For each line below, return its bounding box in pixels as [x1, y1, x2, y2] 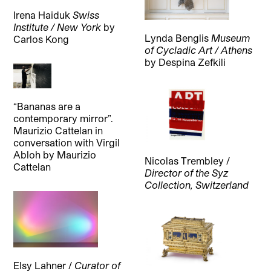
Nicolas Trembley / [144, 154, 230, 166]
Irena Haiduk [13, 8, 73, 21]
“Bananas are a [13, 100, 81, 113]
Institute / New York [13, 21, 102, 33]
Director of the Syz [144, 166, 228, 178]
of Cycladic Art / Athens [144, 44, 252, 56]
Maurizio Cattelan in [13, 125, 103, 137]
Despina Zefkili [158, 56, 226, 68]
